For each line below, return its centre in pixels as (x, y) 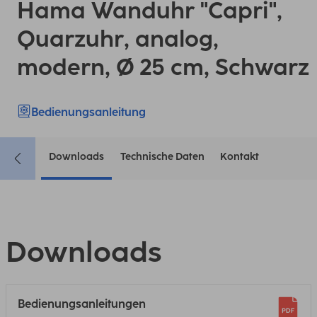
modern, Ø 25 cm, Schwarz (163, 67)
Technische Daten (162, 157)
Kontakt (239, 157)
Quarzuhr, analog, (118, 39)
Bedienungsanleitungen (82, 304)
